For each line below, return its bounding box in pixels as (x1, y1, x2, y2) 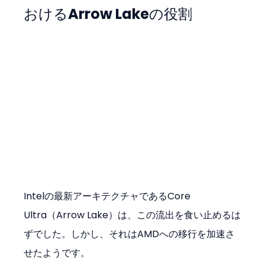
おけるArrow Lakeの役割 (24, 4, 193, 24)
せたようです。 (24, 245, 91, 260)
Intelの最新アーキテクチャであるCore (24, 189, 193, 203)
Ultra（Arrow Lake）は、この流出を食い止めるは (24, 208, 241, 222)
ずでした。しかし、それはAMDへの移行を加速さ (24, 227, 235, 241)
